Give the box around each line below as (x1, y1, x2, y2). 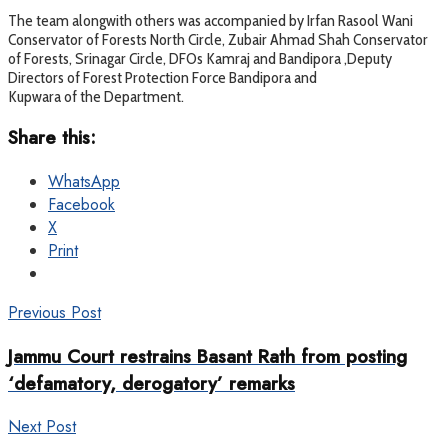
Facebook (48, 193, 115, 217)
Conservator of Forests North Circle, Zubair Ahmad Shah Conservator (8, 29, 428, 49)
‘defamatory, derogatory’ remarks (8, 369, 295, 397)
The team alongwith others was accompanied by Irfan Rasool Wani (8, 10, 413, 30)
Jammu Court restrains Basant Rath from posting (8, 342, 407, 370)
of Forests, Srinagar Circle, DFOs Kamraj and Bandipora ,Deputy (8, 48, 392, 68)
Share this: (8, 124, 96, 152)
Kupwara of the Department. (8, 86, 184, 106)
